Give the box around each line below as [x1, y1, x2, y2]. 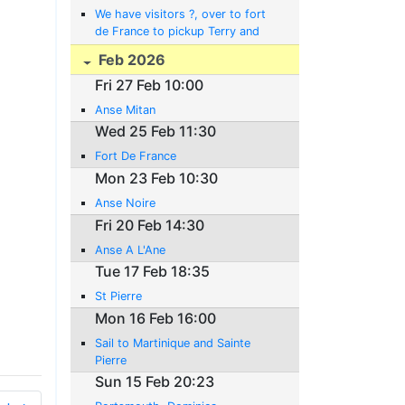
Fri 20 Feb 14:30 [95, 215, 205, 234]
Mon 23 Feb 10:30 [95, 168, 219, 187]
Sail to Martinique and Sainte [95, 335, 251, 350]
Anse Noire [95, 195, 156, 210]
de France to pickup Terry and [95, 24, 260, 39]
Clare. [95, 42, 127, 56]
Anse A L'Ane [95, 242, 166, 257]
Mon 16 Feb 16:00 [95, 308, 217, 327]
